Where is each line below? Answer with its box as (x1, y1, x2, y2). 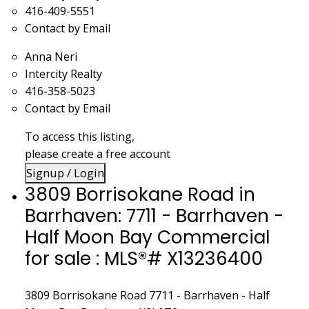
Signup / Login (26, 165, 104, 181)
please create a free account (24, 146, 170, 162)
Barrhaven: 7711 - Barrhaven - (24, 203, 283, 229)
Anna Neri (24, 49, 77, 65)
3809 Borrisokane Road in (24, 181, 255, 208)
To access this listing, (24, 129, 134, 145)
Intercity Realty (24, 66, 102, 82)
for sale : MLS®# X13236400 (24, 246, 263, 272)
